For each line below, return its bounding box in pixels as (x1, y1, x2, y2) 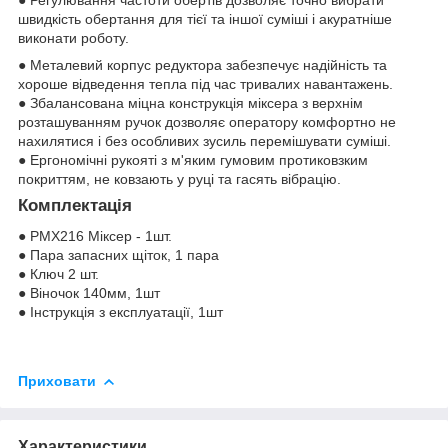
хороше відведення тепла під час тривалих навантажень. (18, 76, 393, 93)
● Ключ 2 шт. (18, 266, 99, 283)
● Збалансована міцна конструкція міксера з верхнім (18, 95, 363, 112)
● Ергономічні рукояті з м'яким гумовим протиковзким (18, 152, 368, 169)
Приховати (18, 373, 96, 390)
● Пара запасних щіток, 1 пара (18, 247, 219, 264)
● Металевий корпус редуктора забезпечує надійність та (18, 57, 387, 74)
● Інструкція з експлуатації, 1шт (18, 304, 223, 321)
